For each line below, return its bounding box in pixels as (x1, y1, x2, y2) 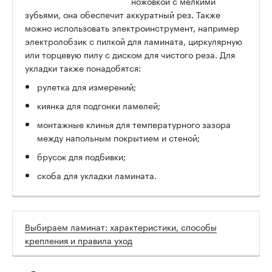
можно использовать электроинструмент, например (25, 21, 239, 35)
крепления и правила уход (25, 233, 132, 247)
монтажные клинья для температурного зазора (37, 117, 231, 131)
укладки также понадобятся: (25, 61, 141, 75)
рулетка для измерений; (37, 80, 136, 93)
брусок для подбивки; (37, 149, 126, 163)
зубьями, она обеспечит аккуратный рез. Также (25, 7, 220, 21)
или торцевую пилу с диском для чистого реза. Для (25, 47, 235, 61)
